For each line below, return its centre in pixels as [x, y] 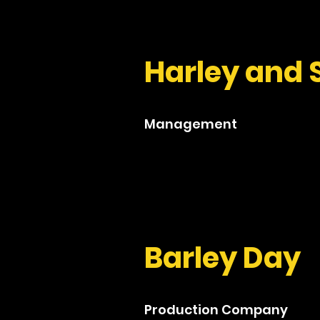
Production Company [216, 310]
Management [191, 124]
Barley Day [222, 258]
